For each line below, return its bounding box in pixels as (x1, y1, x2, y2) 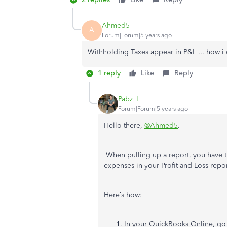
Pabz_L (118, 95, 140, 104)
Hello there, (104, 121, 144, 130)
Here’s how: (104, 190, 142, 199)
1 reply (98, 68, 121, 78)
